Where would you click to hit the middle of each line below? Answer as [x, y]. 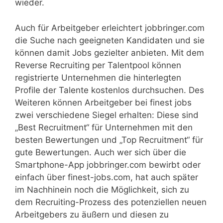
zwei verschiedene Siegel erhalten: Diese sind [107, 115]
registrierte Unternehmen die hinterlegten [98, 77]
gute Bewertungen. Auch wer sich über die [101, 152]
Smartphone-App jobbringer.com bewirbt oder [108, 165]
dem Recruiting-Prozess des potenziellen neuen [111, 202]
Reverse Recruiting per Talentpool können [98, 65]
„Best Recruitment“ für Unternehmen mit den [104, 127]
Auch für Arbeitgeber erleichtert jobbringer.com [110, 28]
